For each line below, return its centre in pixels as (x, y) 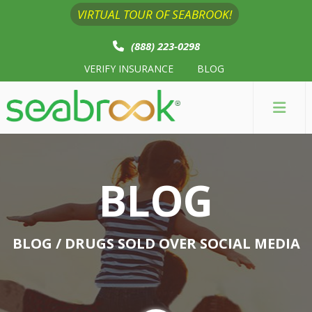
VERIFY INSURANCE (129, 69)
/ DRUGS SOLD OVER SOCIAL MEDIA (176, 243)
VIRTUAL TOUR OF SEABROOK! (154, 14)
